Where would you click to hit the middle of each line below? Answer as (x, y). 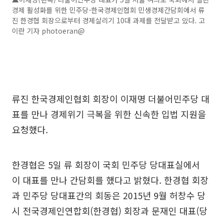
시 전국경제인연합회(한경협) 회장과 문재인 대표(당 (110, 211)
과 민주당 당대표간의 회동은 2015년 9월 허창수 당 (109, 195)
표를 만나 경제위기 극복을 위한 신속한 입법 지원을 (109, 114)
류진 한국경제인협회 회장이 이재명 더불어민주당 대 (111, 99)
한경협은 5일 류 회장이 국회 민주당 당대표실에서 (106, 165)
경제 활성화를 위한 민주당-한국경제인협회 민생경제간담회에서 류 (108, 10)
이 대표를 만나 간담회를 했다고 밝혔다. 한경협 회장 (110, 180)
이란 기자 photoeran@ (48, 31)
